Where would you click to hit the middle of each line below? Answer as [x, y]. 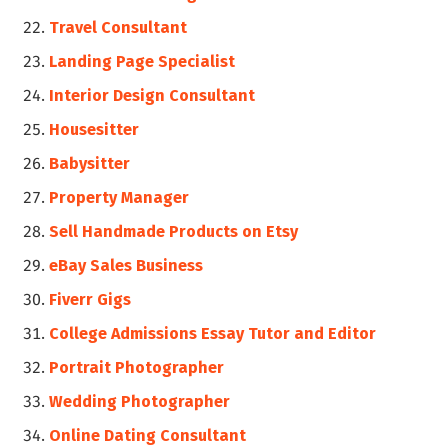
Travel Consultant [118, 27]
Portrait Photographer [137, 367]
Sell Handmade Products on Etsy [174, 231]
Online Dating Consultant [148, 435]
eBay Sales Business [126, 265]
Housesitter [94, 129]
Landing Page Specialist [142, 61]
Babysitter [90, 163]
